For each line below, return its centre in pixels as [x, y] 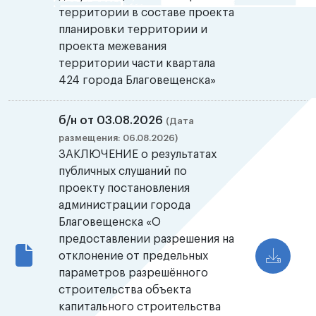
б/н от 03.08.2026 [113, 121]
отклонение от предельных [134, 256]
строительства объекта [125, 290]
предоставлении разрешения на [147, 239]
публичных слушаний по [123, 172]
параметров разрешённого [134, 273]
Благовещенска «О [110, 223]
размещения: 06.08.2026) [119, 138]
